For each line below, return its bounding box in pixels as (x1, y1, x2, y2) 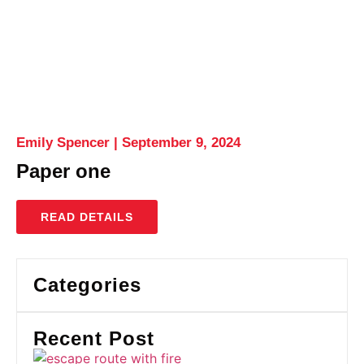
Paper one (16, 160, 110, 182)
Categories (33, 274, 141, 296)
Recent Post (33, 327, 154, 349)
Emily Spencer (16, 135, 114, 150)
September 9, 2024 (118, 135, 240, 150)
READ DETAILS (41, 210, 133, 223)
